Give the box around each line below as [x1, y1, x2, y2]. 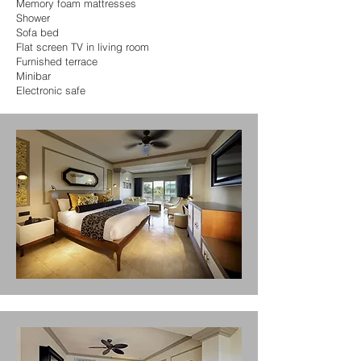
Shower [16, 11, 50, 24]
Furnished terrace [16, 55, 98, 68]
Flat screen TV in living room [16, 40, 149, 53]
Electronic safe [16, 84, 85, 97]
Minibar [16, 69, 51, 82]
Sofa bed [16, 26, 59, 39]
